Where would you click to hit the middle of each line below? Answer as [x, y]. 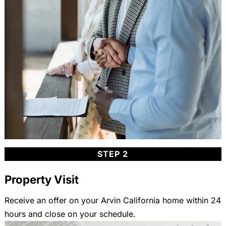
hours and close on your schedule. [70, 214]
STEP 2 [113, 154]
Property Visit [41, 179]
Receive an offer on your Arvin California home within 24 [112, 200]
